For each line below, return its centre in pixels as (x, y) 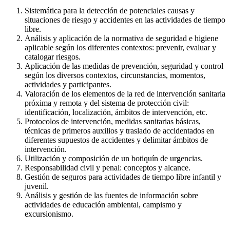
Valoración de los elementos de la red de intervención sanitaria (125, 94)
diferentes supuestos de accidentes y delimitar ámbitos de (116, 140)
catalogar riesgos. (53, 57)
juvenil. (37, 186)
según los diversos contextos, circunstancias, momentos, (115, 75)
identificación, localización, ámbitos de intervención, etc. (116, 112)
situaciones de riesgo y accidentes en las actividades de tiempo (125, 20)
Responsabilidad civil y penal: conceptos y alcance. (108, 168)
